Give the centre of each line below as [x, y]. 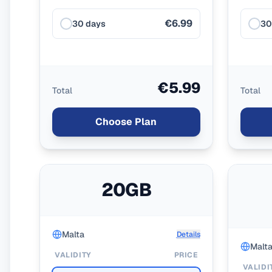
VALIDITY [73, 255]
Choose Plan [126, 122]
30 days [89, 24]
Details [188, 234]
